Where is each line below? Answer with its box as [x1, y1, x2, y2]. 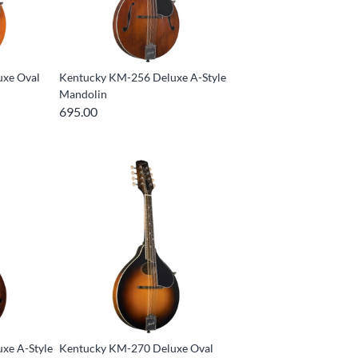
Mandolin [59, 87, 108, 101]
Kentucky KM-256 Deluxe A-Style [59, 70, 227, 85]
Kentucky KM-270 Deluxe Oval [59, 341, 214, 356]
